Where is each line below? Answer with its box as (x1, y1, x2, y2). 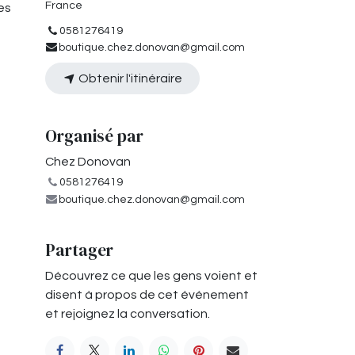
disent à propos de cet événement (45, 288, 249, 301)
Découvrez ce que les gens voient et (45, 269, 258, 282)
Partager (45, 238, 113, 261)
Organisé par (45, 124, 143, 147)
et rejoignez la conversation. (45, 307, 210, 320)
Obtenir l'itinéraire (75, 71, 182, 85)
